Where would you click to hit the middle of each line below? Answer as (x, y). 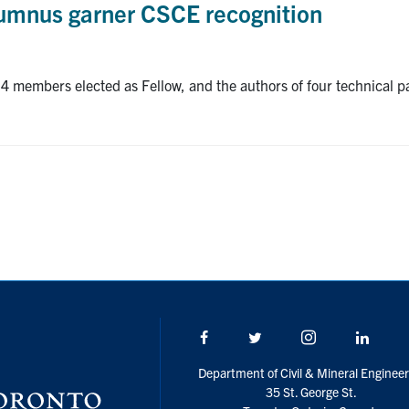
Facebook (239, 337)
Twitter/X (290, 337)
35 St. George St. (312, 392)
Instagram (348, 337)
